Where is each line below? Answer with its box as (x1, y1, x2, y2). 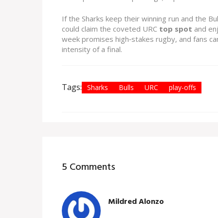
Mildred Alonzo (108, 195, 164, 208)
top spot (159, 24, 192, 34)
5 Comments (62, 160, 115, 176)
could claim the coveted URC (62, 24, 159, 34)
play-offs (169, 83, 196, 92)
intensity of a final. (62, 44, 122, 54)
